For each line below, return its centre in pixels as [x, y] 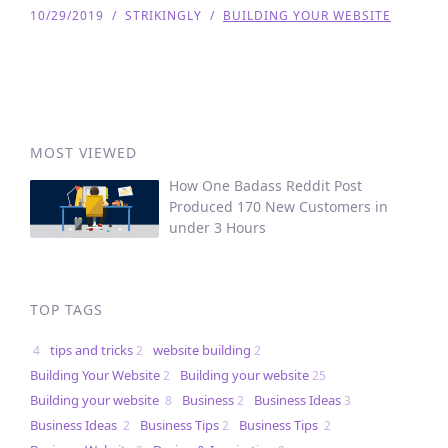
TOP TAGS [66, 310]
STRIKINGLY [163, 15]
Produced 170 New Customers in [279, 206]
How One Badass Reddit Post [266, 185]
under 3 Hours [218, 227]
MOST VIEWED [83, 152]
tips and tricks [91, 350]
